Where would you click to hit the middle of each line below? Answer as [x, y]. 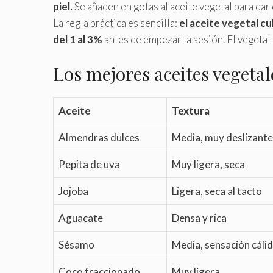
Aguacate [81, 218]
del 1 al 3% [78, 39]
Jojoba [73, 191]
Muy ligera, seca [208, 165]
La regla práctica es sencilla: [116, 23]
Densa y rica [199, 218]
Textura [191, 111]
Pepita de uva [89, 165]
